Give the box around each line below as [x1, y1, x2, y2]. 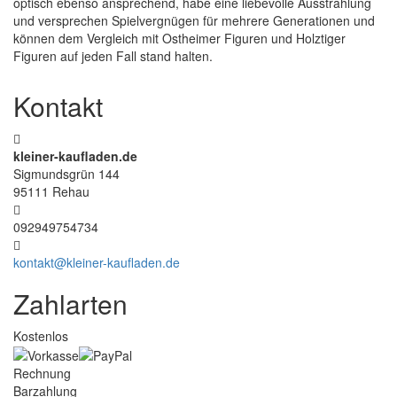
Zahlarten [13, 284, 128, 323]
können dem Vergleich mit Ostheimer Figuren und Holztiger [13, 28, 346, 47]
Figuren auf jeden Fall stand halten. [13, 46, 213, 65]
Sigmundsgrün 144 [13, 164, 120, 183]
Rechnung [13, 364, 71, 383]
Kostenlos [13, 326, 68, 345]
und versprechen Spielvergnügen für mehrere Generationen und [13, 11, 375, 29]
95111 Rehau [13, 182, 90, 200]
